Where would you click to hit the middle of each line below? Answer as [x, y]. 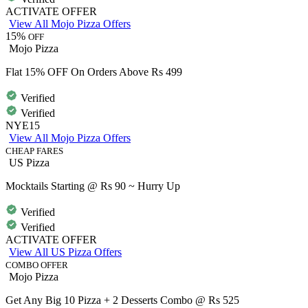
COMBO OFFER [37, 265]
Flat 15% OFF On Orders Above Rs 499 [94, 71]
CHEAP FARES [34, 151]
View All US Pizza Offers [65, 252]
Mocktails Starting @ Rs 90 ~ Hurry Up [93, 186]
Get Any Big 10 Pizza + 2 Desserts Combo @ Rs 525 [122, 300]
